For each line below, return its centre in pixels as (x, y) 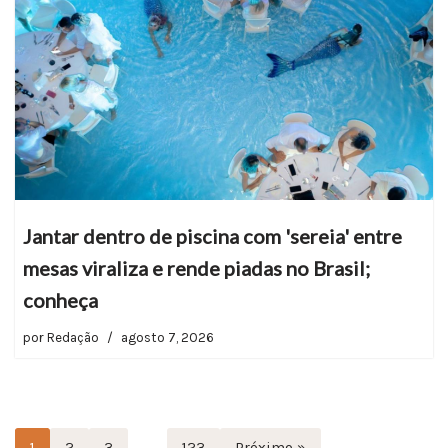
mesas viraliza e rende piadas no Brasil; (196, 267)
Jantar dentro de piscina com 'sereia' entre (212, 235)
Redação (73, 337)
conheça (60, 299)
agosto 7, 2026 (167, 337)
